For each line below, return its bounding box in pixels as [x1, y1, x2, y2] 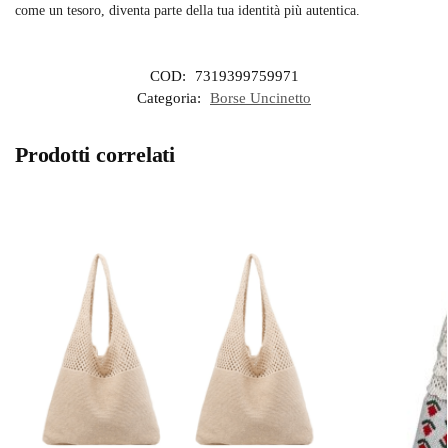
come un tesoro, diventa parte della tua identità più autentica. [15, 2, 360, 18]
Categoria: [137, 90, 205, 107]
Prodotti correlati [15, 142, 176, 168]
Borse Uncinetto [210, 90, 311, 107]
